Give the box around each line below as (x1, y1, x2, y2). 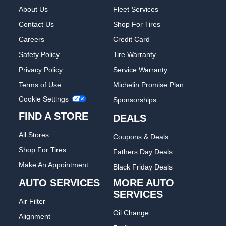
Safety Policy (19, 50, 60, 59)
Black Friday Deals (113, 163, 173, 172)
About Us (19, 5, 48, 14)
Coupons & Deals (113, 133, 168, 141)
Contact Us (19, 20, 54, 29)
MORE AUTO (113, 177, 174, 189)
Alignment (19, 212, 51, 221)
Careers (19, 35, 45, 44)
